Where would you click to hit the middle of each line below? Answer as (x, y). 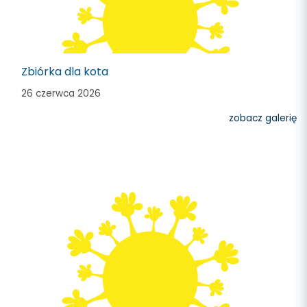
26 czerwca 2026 (61, 94)
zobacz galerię (263, 118)
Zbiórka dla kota (65, 72)
